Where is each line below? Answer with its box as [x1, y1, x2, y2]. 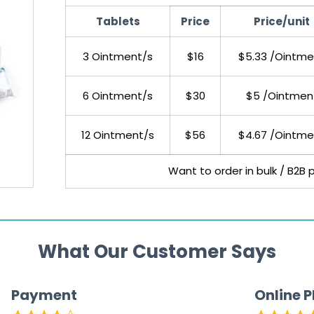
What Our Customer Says [38, 239, 276, 265]
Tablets [95, 14, 140, 29]
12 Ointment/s [81, 128, 154, 143]
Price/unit [254, 14, 310, 29]
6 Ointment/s [83, 88, 153, 104]
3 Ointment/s [83, 49, 153, 64]
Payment [11, 285, 77, 306]
